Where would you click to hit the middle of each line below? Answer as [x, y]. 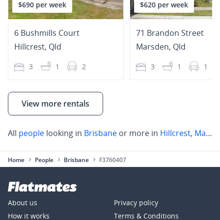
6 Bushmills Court [47, 33]
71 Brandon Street [170, 33]
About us [23, 202]
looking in [64, 133]
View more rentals [55, 103]
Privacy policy [136, 202]
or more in [138, 133]
